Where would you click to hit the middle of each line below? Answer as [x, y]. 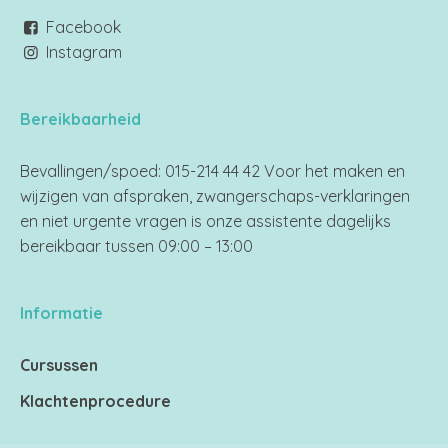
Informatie [61, 312]
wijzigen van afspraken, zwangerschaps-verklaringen [215, 195]
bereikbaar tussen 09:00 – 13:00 [136, 245]
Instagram [84, 51]
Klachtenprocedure [95, 400]
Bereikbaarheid [80, 118]
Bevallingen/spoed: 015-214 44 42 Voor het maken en [212, 170]
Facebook [84, 26]
